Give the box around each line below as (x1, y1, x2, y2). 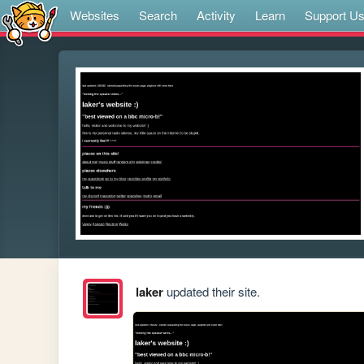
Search (139, 6, 177, 24)
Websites (70, 6, 119, 24)
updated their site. (162, 283, 260, 301)
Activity (197, 6, 236, 24)
